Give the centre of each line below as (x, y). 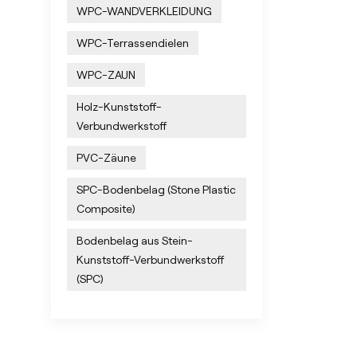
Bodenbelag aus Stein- (134, 240)
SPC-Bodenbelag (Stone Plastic (156, 189)
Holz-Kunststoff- (119, 106)
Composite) (106, 208)
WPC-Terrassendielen (132, 43)
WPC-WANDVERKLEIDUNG (144, 11)
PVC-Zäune (106, 157)
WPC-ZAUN (106, 75)
